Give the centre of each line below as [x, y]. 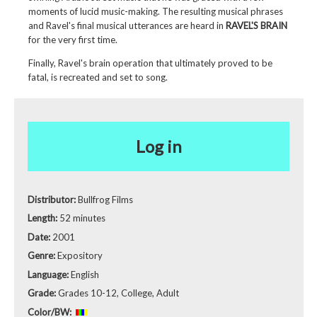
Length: [44, 218]
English [85, 274]
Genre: [42, 256]
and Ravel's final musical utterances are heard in [127, 26]
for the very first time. [73, 40]
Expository [80, 256]
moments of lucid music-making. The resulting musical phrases [155, 12]
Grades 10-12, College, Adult [119, 293]
